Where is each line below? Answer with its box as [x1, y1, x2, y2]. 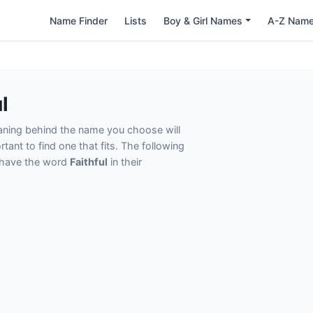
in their [108, 156, 142, 168]
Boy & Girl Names [163, 14, 243, 27]
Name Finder [50, 14, 108, 27]
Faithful [70, 156, 108, 168]
